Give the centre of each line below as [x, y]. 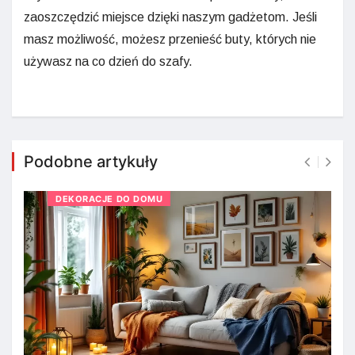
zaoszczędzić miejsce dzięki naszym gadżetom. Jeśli [170, 17]
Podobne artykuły [91, 161]
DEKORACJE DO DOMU [109, 198]
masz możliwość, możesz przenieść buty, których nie [170, 39]
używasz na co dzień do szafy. [108, 61]
